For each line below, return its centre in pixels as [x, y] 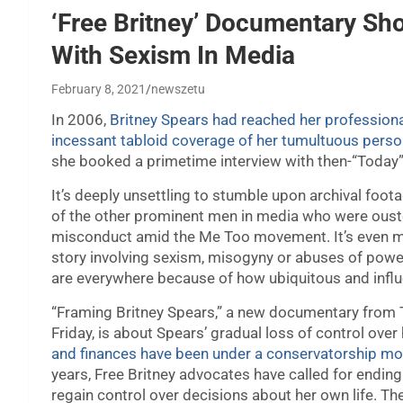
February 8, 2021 [99, 90]
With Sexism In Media [173, 56]
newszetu [178, 90]
